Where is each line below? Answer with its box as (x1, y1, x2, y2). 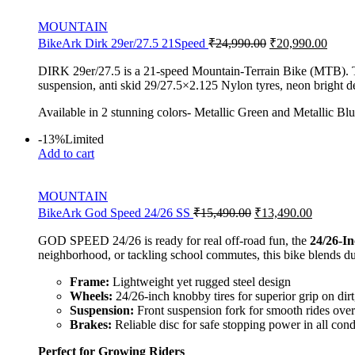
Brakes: (70, 317, 112, 331)
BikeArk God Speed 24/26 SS (38, 205, 193, 219)
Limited (65, 132, 104, 146)
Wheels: (70, 288, 113, 303)
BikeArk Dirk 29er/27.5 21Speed (38, 36, 208, 50)
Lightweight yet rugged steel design (109, 274, 291, 288)
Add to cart (38, 146, 94, 160)
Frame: (70, 274, 109, 288)
